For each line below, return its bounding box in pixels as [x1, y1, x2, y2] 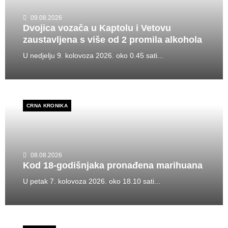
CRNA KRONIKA [26, 103, 68, 108]
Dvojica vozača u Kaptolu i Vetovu [23, 23, 171, 33]
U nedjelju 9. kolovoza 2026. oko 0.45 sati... [23, 51, 163, 60]
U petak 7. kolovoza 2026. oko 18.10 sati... [23, 177, 160, 185]
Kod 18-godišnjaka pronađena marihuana [23, 160, 203, 170]
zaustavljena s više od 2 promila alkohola [23, 35, 202, 45]
